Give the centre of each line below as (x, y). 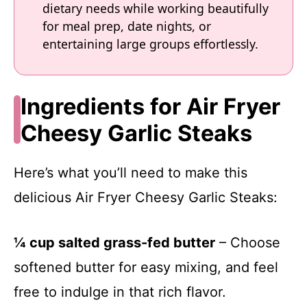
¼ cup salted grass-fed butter (114, 242)
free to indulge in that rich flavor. (120, 292)
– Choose (248, 242)
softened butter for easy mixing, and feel (146, 267)
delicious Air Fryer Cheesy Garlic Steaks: (146, 197)
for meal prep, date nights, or (127, 26)
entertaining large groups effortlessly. (150, 44)
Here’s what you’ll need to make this (131, 172)
